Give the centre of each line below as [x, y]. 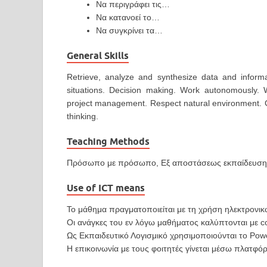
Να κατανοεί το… [128, 18]
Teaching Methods [108, 142]
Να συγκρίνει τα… [129, 31]
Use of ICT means [106, 188]
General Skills [98, 56]
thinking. [83, 117]
